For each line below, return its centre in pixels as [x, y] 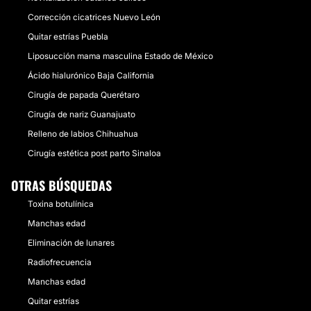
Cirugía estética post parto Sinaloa [94, 153]
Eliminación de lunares [71, 243]
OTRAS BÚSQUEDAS [61, 185]
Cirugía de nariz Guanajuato [82, 114]
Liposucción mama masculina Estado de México [120, 56]
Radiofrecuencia [60, 262]
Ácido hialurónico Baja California [91, 75]
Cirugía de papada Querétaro [84, 95]
